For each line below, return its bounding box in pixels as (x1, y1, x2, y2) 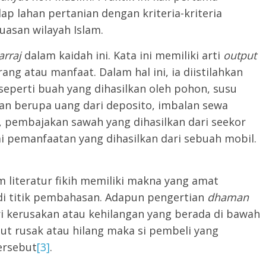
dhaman (207, 190, 249, 204)
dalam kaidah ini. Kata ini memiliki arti (24, 48, 223, 62)
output (223, 48, 256, 62)
